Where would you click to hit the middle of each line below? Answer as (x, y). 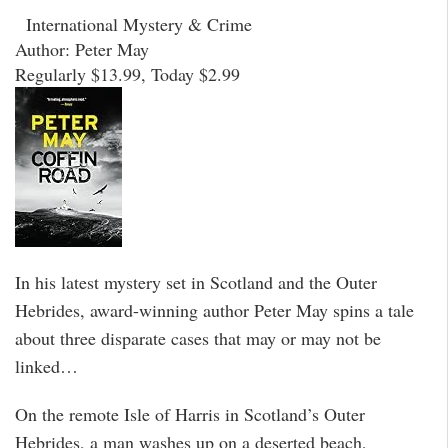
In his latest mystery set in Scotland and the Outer (196, 281)
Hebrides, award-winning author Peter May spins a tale (214, 309)
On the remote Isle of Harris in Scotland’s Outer (190, 414)
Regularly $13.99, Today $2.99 (127, 74)
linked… (46, 365)
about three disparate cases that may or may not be (198, 337)
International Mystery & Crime (133, 24)
